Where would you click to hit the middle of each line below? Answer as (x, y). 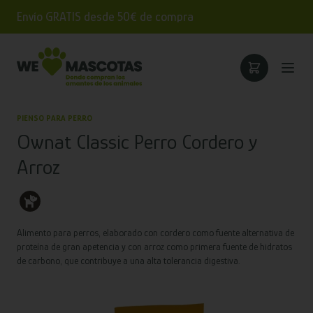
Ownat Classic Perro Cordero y (137, 142)
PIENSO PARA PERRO (54, 118)
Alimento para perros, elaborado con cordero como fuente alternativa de (155, 233)
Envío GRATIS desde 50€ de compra (105, 17)
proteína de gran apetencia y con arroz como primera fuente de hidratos (154, 247)
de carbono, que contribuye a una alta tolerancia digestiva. (128, 261)
